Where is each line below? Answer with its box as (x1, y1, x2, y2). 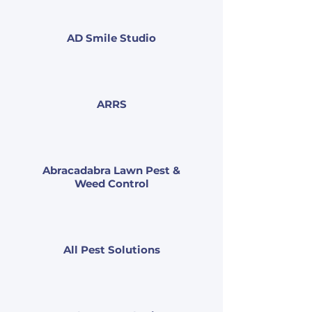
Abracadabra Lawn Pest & (42, 164, 180, 177)
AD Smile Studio (67, 31, 156, 45)
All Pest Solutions (63, 243, 160, 256)
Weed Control (74, 177, 149, 190)
